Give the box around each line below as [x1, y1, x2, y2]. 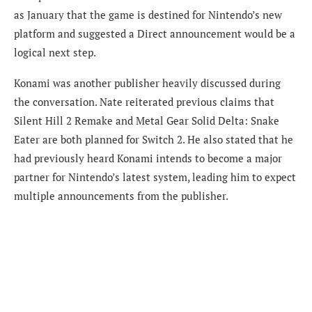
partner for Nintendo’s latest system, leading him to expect [14, 169, 296, 184]
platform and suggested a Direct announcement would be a [14, 26, 295, 40]
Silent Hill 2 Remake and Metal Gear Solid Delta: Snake [14, 113, 279, 127]
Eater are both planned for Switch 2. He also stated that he [14, 132, 293, 146]
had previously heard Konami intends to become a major [14, 150, 282, 165]
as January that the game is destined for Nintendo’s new [14, 7, 282, 22]
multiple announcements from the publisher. [14, 188, 228, 203]
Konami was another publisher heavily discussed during [14, 75, 281, 90]
